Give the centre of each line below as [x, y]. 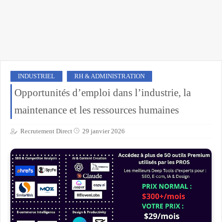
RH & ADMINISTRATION [110, 76]
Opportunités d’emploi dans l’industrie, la [103, 93]
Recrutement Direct [46, 131]
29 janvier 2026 [104, 131]
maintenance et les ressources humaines [97, 110]
